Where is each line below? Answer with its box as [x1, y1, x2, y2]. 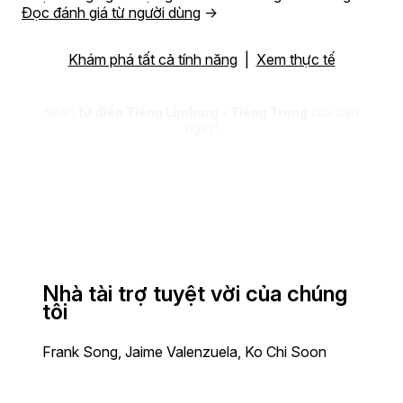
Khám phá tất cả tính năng [67, 49, 237, 68]
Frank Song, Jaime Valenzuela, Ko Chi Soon [42, 342, 327, 361]
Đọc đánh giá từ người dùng [22, 3, 201, 22]
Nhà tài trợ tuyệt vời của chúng [42, 280, 347, 307]
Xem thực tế [255, 49, 336, 68]
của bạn [308, 103, 359, 120]
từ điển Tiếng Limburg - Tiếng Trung [78, 103, 308, 120]
